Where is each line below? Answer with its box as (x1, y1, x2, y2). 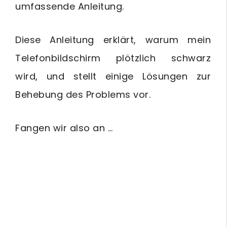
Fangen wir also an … (15, 122, 112, 134)
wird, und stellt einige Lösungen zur (15, 70, 211, 83)
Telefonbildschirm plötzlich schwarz (15, 52, 211, 64)
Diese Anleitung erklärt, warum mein (15, 33, 211, 46)
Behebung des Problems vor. (15, 88, 150, 101)
